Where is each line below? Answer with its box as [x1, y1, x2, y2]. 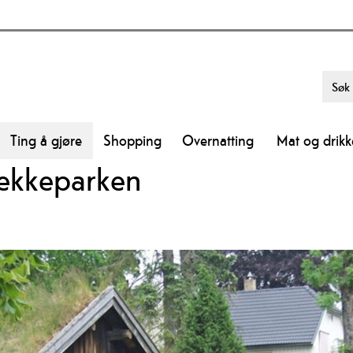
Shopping [102, 130, 162, 150]
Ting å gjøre [10, 130, 82, 150]
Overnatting [182, 130, 254, 150]
